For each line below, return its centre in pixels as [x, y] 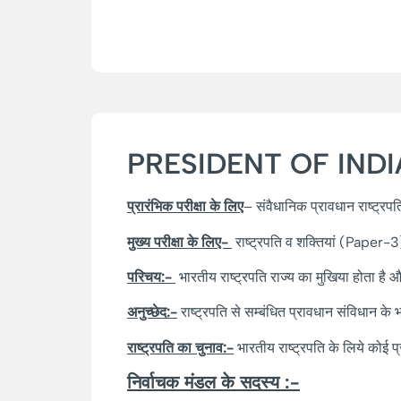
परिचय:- [151, 277]
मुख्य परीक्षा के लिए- [179, 242]
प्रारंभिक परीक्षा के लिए [185, 207]
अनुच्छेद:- [152, 312]
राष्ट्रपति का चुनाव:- [180, 347]
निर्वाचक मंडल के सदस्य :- [213, 383]
